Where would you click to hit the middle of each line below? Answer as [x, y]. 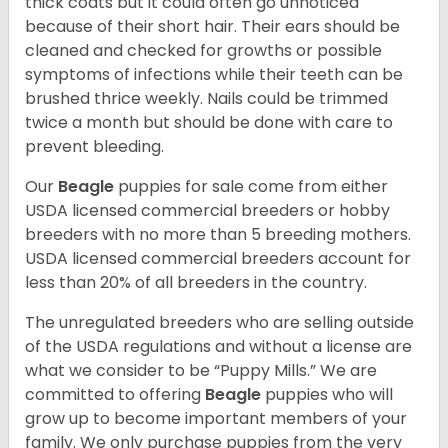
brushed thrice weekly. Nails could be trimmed [206, 99]
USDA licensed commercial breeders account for [218, 259]
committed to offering [115, 395]
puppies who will [329, 395]
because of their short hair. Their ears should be [212, 27]
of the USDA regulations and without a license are [218, 347]
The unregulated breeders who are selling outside [219, 323]
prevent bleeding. [96, 147]
